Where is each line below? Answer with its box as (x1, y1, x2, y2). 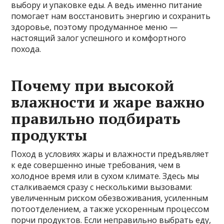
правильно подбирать (11, 108, 181, 129)
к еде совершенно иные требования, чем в (11, 159, 181, 171)
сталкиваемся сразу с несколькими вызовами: (11, 181, 192, 193)
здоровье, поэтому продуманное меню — (11, 21, 178, 33)
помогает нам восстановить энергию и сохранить (11, 10, 211, 22)
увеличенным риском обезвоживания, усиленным (11, 192, 208, 204)
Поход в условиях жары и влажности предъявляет (11, 148, 209, 160)
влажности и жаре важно (11, 92, 205, 112)
